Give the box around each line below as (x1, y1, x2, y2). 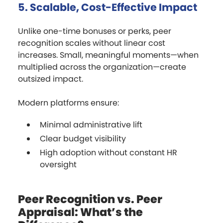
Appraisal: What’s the (18, 204, 143, 220)
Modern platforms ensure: (18, 97, 119, 109)
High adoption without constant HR (40, 146, 177, 158)
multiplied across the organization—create (18, 61, 186, 73)
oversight (40, 158, 77, 170)
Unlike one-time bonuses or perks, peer (18, 25, 171, 37)
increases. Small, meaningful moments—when (18, 49, 199, 61)
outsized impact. (18, 73, 83, 85)
